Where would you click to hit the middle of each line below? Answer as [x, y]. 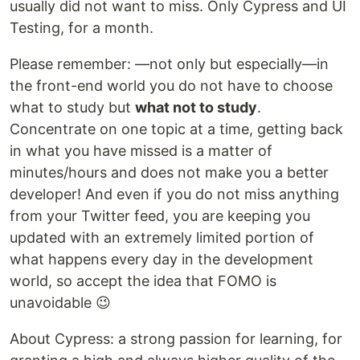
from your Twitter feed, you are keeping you [160, 216]
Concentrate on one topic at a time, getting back [176, 129]
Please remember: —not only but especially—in [169, 64]
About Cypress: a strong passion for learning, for [176, 339]
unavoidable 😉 [60, 303]
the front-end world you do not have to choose [171, 86]
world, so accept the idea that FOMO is [143, 281]
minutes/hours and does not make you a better [169, 173]
